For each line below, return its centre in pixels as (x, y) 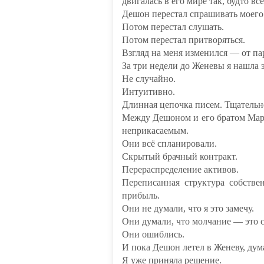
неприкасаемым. (155, 131)
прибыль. (141, 195)
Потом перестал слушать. (173, 27)
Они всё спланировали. (169, 143)
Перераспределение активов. (180, 169)
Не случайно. (149, 79)
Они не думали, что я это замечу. (188, 208)
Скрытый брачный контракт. (180, 156)
